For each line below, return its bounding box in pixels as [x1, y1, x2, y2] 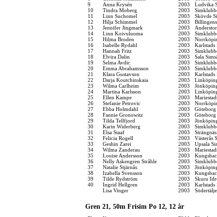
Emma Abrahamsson [103, 65, 149, 71]
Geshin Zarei [103, 140, 131, 147]
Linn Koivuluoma [103, 30, 143, 36]
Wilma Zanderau [103, 146, 140, 153]
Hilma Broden [103, 36, 134, 42]
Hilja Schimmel [103, 18, 137, 25]
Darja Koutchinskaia [103, 77, 148, 83]
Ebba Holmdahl [103, 106, 138, 112]
